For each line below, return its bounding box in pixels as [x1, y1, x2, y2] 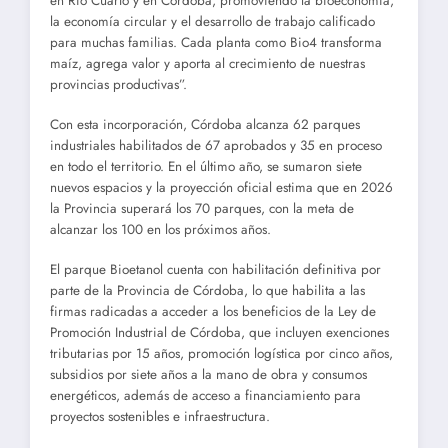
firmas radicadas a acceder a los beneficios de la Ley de [50, 302, 376, 322]
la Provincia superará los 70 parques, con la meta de [50, 198, 354, 218]
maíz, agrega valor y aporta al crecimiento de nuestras [50, 53, 365, 73]
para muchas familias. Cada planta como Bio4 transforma [50, 32, 382, 52]
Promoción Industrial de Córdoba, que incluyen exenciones [50, 323, 389, 343]
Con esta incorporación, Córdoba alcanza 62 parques [50, 114, 360, 134]
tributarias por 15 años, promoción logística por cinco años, [50, 344, 393, 364]
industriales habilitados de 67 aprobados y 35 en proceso [50, 135, 382, 155]
